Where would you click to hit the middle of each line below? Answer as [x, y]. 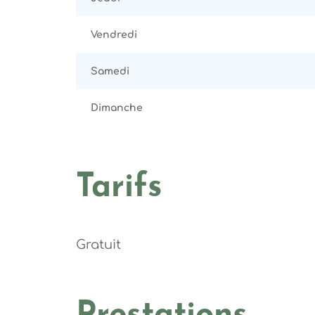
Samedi [110, 71]
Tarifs [119, 188]
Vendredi [114, 34]
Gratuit [98, 244]
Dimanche [116, 108]
